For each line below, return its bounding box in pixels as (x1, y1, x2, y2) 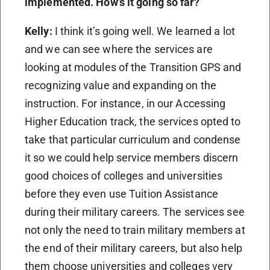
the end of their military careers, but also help (25, 241, 242, 254)
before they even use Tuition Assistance (25, 187, 218, 200)
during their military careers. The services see (25, 205, 245, 218)
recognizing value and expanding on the (25, 78, 216, 92)
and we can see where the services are (25, 42, 213, 55)
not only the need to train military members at (25, 223, 245, 236)
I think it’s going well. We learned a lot (54, 24, 235, 37)
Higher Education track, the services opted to (25, 115, 241, 128)
